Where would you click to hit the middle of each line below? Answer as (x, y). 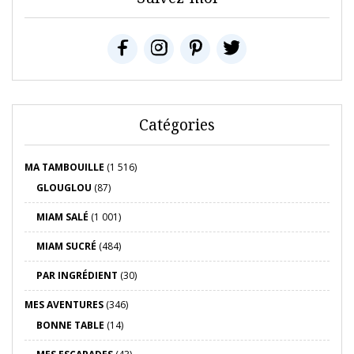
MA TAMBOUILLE (64, 167)
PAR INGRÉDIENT (77, 275)
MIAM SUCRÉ (66, 246)
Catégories (177, 124)
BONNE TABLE (70, 325)
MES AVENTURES (64, 304)
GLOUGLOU (64, 187)
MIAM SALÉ (62, 217)
